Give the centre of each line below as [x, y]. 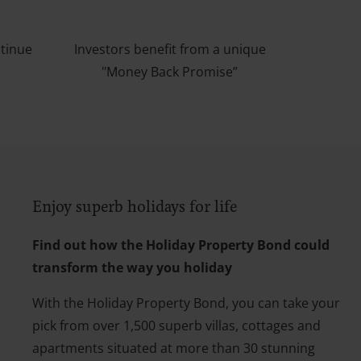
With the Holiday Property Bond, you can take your [186, 303]
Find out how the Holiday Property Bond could [181, 245]
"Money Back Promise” [170, 71]
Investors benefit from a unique [170, 49]
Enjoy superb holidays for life [135, 207]
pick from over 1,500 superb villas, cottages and [176, 325]
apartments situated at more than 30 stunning [174, 348]
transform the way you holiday [132, 267]
